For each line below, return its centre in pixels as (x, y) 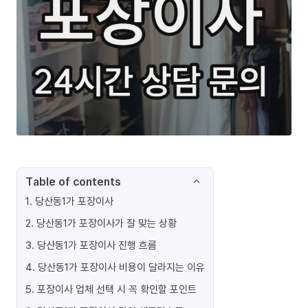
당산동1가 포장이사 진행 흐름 (97, 245)
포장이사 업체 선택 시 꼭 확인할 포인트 (117, 289)
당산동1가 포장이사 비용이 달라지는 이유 (121, 267)
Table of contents (73, 181)
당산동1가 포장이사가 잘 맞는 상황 (107, 223)
